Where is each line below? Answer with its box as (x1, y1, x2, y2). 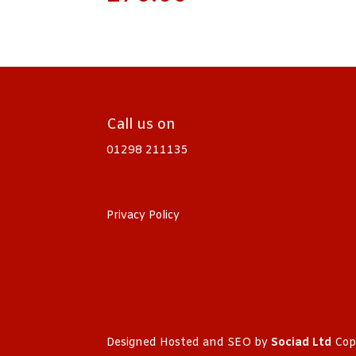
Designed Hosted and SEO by (106, 335, 272, 351)
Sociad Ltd (271, 335, 332, 351)
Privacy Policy (106, 208, 180, 224)
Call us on (106, 115, 176, 135)
